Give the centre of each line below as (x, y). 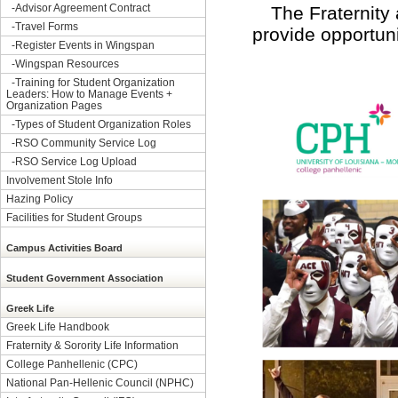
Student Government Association (85, 278)
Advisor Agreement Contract (83, 8)
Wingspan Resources (67, 64)
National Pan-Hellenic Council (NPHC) (100, 382)
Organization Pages (54, 105)
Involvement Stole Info (60, 180)
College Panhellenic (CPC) (72, 364)
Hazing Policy (40, 199)
